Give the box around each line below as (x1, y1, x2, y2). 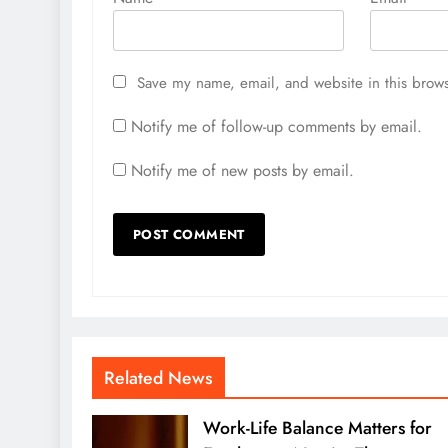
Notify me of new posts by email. (131, 158, 354, 182)
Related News (104, 364, 213, 391)
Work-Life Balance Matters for (202, 414, 432, 441)
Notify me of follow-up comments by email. (131, 114, 422, 138)
